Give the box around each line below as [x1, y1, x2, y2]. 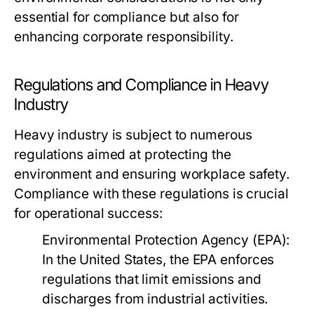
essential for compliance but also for [14, 9, 239, 25]
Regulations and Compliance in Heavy [14, 75, 269, 95]
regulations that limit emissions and [42, 271, 261, 287]
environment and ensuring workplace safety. [14, 166, 290, 182]
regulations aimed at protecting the [14, 146, 231, 163]
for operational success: [14, 205, 163, 221]
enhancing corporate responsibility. [14, 29, 233, 45]
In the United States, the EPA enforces [42, 252, 275, 268]
